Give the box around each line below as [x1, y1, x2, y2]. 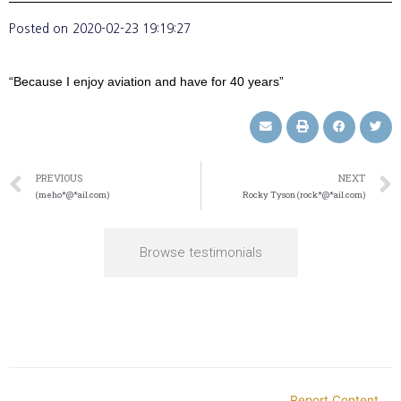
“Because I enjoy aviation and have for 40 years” [9, 74, 284, 89]
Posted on [9, 21, 68, 35]
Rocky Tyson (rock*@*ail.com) [243, 188, 365, 200]
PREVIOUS [36, 171, 82, 184]
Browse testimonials [139, 243, 262, 260]
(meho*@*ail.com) [36, 188, 109, 200]
